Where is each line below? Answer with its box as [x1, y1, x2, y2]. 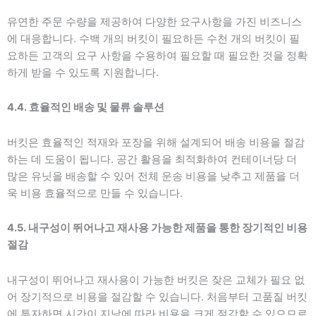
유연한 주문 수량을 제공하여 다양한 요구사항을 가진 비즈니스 [7, 15, 302, 28]
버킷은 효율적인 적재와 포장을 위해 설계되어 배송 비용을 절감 [7, 135, 305, 149]
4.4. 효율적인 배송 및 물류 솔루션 [7, 101, 164, 114]
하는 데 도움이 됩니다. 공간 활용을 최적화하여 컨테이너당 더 [7, 152, 297, 166]
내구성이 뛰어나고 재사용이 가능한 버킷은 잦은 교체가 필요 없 [7, 273, 305, 286]
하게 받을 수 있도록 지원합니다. [7, 66, 159, 79]
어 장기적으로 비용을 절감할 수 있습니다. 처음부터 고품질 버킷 [7, 290, 308, 303]
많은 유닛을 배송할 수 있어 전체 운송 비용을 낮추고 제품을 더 [7, 169, 300, 183]
